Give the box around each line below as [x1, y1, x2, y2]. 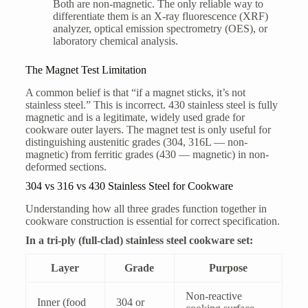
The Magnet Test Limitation [25, 64, 146, 76]
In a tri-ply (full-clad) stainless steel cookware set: [25, 234, 253, 246]
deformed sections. [25, 161, 107, 173]
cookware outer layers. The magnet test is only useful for [25, 124, 271, 136]
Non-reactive [185, 289, 242, 302]
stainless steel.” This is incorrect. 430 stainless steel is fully [25, 99, 278, 111]
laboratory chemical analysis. [52, 35, 178, 47]
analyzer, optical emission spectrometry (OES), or [52, 23, 267, 35]
